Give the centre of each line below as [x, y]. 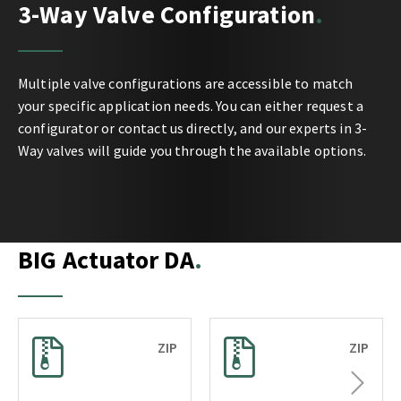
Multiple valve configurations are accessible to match [186, 83]
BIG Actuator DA [107, 259]
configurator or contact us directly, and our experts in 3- [193, 128]
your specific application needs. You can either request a [191, 105]
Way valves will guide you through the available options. [192, 150]
